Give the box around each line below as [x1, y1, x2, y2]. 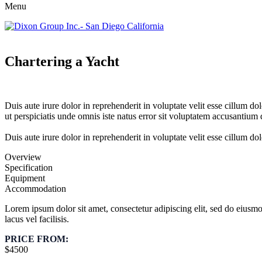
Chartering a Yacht [5, 53, 119, 69]
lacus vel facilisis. [5, 214, 69, 225]
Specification [5, 163, 53, 173]
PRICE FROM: [5, 234, 68, 244]
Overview [5, 152, 42, 163]
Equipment [5, 173, 45, 184]
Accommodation [5, 184, 66, 194]
